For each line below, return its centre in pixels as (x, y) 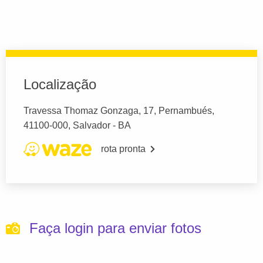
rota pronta (123, 149)
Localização (60, 85)
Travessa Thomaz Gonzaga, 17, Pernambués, (119, 111)
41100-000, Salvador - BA (77, 126)
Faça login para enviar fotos (115, 228)
